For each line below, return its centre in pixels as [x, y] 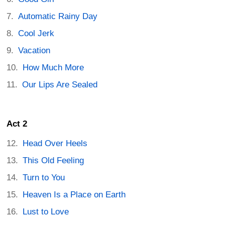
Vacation [34, 51]
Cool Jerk [36, 34]
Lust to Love [46, 212]
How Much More [53, 68]
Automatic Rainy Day [58, 17]
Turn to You [44, 178]
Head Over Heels [55, 144]
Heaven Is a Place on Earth [74, 195]
